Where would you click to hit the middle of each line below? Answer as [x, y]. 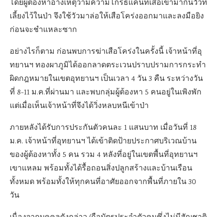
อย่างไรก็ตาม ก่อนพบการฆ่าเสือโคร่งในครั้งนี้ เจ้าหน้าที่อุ [106, 52]
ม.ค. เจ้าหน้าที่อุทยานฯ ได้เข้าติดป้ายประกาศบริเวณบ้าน [103, 141]
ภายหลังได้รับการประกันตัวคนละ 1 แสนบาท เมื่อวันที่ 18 [103, 128]
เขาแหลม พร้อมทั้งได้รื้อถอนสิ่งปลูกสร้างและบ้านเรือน [101, 169]
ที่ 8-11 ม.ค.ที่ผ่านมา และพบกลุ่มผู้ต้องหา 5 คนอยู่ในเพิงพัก [106, 93]
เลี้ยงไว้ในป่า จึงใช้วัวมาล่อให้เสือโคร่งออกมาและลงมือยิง [107, 16]
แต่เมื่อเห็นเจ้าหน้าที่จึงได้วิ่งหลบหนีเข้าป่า [79, 106]
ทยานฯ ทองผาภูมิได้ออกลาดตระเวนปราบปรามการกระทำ [108, 65]
